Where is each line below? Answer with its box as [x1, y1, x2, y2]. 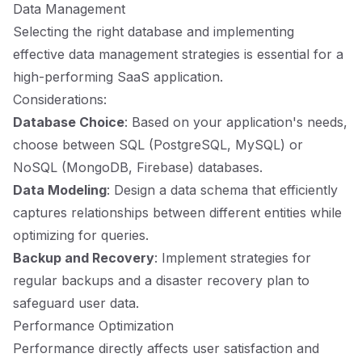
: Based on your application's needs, [124, 114, 347, 130]
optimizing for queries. [13, 227, 149, 243]
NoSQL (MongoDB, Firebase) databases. [13, 159, 263, 175]
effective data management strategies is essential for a [13, 46, 343, 62]
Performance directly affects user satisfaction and [13, 340, 319, 356]
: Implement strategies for [154, 250, 311, 266]
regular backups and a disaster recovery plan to [13, 272, 309, 288]
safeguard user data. [13, 295, 139, 311]
